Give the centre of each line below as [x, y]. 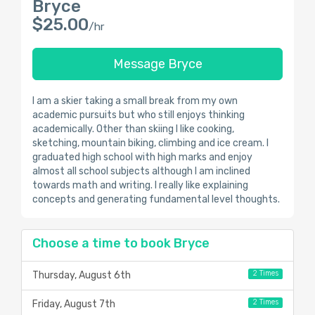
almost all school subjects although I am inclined [141, 171]
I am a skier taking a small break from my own [135, 101]
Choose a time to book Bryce [121, 243]
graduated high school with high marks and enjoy [142, 157]
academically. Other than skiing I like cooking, [133, 129]
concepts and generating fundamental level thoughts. [156, 199]
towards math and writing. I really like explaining [140, 185]
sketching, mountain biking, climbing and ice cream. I [150, 143]
